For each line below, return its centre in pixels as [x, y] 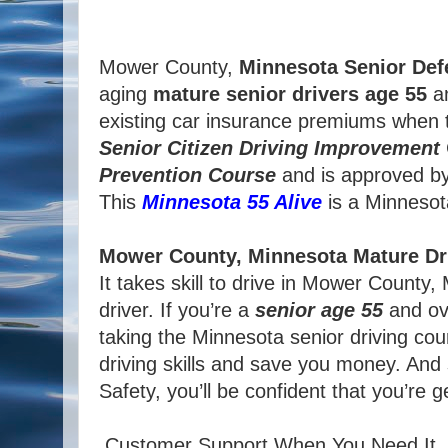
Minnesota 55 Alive [232, 202]
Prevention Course [187, 175]
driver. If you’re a [177, 310]
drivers [325, 94]
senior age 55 [319, 310]
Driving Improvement [339, 148]
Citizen [200, 148]
